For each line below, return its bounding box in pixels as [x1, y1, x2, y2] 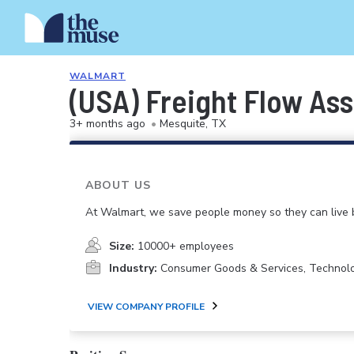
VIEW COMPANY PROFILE [88, 299, 205, 313]
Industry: [109, 261, 157, 277]
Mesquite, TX [160, 116, 226, 131]
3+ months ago [70, 116, 145, 131]
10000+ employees [137, 239, 234, 254]
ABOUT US [85, 178, 151, 193]
